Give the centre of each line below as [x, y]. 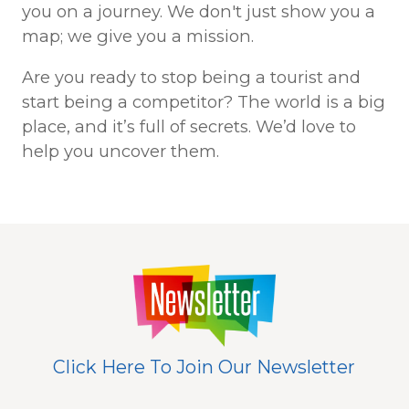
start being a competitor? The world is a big [203, 102]
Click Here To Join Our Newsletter [204, 367]
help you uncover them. [120, 152]
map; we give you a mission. [137, 37]
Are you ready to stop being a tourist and [191, 78]
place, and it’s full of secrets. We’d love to [189, 127]
